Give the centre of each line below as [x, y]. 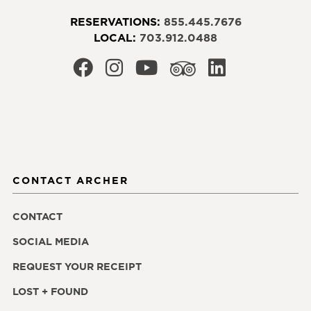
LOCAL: [117, 37]
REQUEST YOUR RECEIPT [77, 266]
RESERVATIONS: [117, 21]
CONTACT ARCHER [70, 180]
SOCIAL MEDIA [51, 241]
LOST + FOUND [50, 291]
